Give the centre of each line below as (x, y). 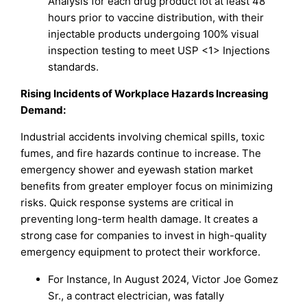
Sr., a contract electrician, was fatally (136, 295)
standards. (74, 67)
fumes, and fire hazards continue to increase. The (141, 153)
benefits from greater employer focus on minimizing (147, 186)
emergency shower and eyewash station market (137, 170)
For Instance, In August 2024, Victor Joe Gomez (163, 279)
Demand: (44, 110)
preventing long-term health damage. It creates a (139, 219)
